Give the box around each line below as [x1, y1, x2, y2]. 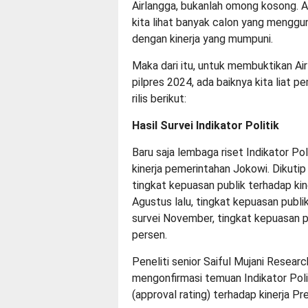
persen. [132, 228, 167, 241]
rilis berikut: [132, 91, 186, 105]
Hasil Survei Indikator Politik [132, 118, 279, 132]
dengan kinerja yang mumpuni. [132, 32, 273, 45]
